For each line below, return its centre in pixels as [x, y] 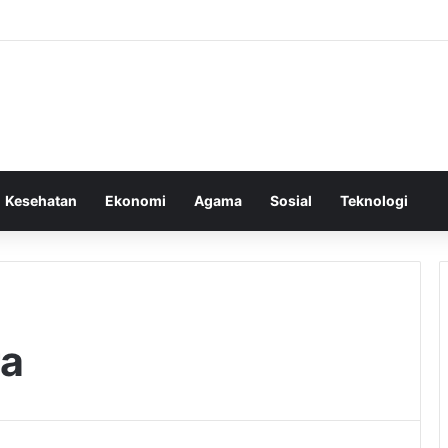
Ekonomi [135, 200]
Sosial [291, 200]
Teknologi [374, 200]
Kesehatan [41, 200]
